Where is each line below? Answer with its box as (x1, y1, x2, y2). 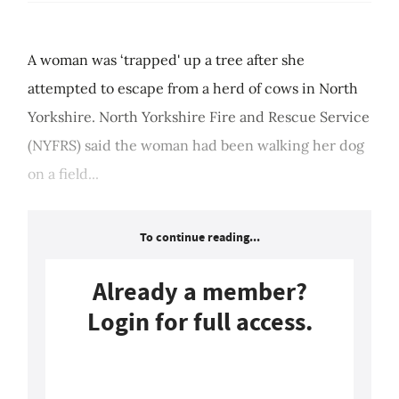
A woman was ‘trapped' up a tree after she (28, 51, 305, 69)
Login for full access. (86, 305, 313, 339)
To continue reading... (139, 229, 260, 247)
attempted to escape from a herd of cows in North (28, 79, 358, 98)
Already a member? (92, 275, 307, 309)
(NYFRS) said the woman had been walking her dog (28, 136, 364, 155)
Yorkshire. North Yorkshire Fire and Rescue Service (28, 108, 370, 126)
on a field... (28, 165, 99, 183)
